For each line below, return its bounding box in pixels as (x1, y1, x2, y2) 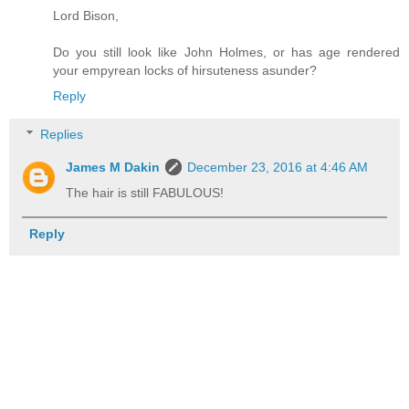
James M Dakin (66, 159, 161, 174)
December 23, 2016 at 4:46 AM (187, 159, 369, 174)
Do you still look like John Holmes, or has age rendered (53, 45, 400, 60)
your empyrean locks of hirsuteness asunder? (53, 63, 317, 79)
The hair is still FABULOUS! (66, 184, 225, 200)
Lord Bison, (53, 8, 119, 24)
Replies (40, 126, 84, 142)
